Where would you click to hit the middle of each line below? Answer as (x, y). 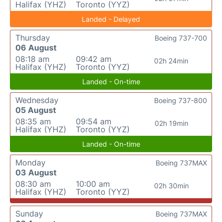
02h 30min (171, 186)
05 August (36, 110)
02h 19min (171, 123)
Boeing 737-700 (181, 38)
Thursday (33, 38)
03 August (36, 172)
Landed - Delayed (111, 19)
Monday (30, 163)
